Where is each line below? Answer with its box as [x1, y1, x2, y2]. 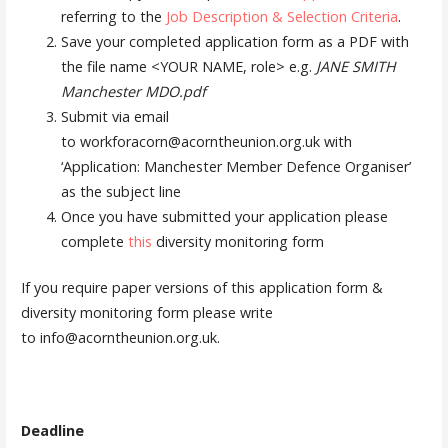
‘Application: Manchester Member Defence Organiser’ [60, 156, 411, 176]
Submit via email [60, 106, 169, 126]
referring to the [60, 6, 166, 26]
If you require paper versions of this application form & [20, 278, 383, 298]
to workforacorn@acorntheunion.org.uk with [60, 131, 352, 151]
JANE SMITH [315, 56, 396, 76]
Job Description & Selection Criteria [165, 6, 398, 26]
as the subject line [60, 181, 181, 201]
